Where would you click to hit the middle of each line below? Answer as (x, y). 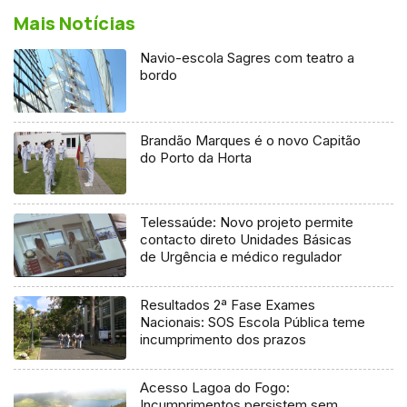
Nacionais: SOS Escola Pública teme (253, 323)
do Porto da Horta (196, 157)
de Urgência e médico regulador (241, 257)
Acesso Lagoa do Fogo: (215, 388)
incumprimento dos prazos (223, 340)
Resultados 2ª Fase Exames (228, 305)
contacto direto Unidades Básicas (246, 240)
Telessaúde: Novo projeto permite (247, 223)
